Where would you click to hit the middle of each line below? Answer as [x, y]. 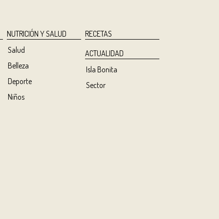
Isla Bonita [101, 69]
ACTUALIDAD [104, 53]
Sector [96, 85]
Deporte [20, 81]
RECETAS [99, 34]
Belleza [18, 66]
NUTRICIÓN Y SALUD [37, 34]
